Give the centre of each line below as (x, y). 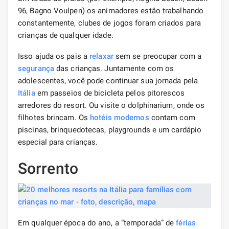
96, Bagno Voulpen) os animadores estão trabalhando (111, 10)
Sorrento (48, 168)
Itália (27, 93)
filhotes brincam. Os (54, 117)
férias (186, 223)
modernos (131, 117)
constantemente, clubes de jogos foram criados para (110, 23)
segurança (36, 68)
